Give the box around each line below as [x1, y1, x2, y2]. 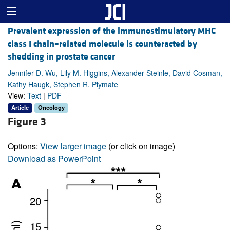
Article [11, 103, 29, 112]
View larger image [40, 140, 106, 152]
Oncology [38, 103, 65, 112]
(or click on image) [106, 140, 175, 152]
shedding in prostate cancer [8, 51, 115, 63]
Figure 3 [8, 114, 46, 129]
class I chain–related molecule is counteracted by [8, 38, 197, 50]
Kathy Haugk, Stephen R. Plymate [8, 79, 118, 90]
